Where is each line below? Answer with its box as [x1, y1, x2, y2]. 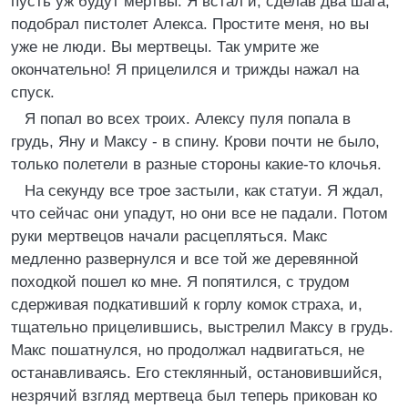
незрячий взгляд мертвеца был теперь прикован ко [11, 387, 377, 404]
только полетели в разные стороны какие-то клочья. [11, 156, 382, 173]
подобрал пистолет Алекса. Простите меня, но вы [11, 15, 369, 33]
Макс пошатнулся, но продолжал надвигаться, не [11, 342, 364, 359]
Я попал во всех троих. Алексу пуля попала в [25, 110, 351, 127]
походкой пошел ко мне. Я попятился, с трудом [11, 273, 350, 291]
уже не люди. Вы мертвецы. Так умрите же [11, 38, 319, 56]
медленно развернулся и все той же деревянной [11, 250, 359, 268]
